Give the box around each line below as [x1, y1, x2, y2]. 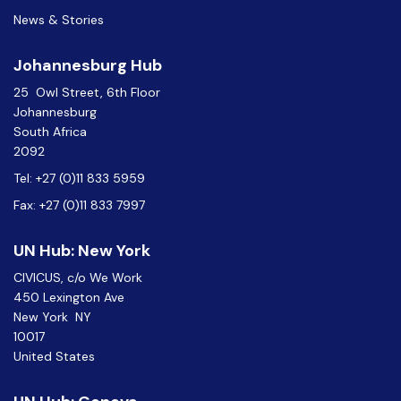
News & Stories [13, 12, 104, 28]
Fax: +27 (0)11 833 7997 [13, 197, 145, 213]
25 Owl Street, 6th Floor [13, 84, 167, 100]
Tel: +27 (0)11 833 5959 [13, 170, 152, 186]
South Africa [13, 124, 87, 140]
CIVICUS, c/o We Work [13, 269, 149, 286]
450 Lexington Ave [13, 289, 132, 305]
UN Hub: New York [13, 240, 150, 261]
